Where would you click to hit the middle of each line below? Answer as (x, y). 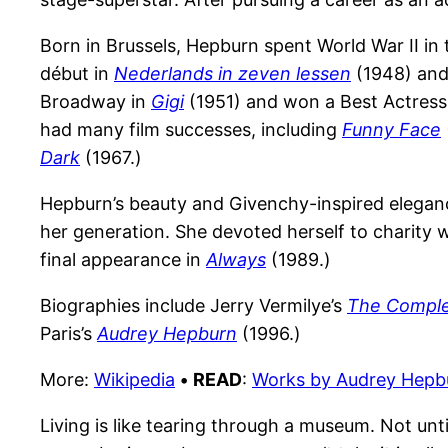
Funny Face (391, 130)
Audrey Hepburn (167, 334)
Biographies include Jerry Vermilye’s (193, 306)
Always (236, 260)
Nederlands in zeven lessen (232, 74)
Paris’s (68, 334)
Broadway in (95, 102)
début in (77, 74)
